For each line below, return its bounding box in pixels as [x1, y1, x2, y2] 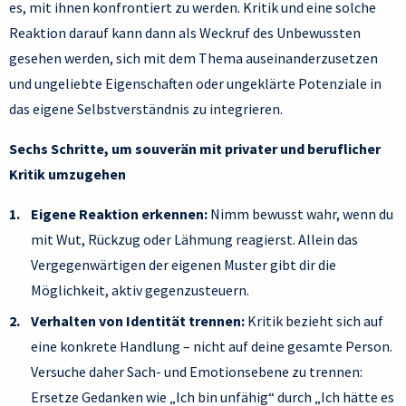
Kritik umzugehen [9, 165, 126, 184]
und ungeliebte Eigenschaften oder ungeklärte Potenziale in [9, 74, 382, 93]
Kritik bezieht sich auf [245, 312, 383, 331]
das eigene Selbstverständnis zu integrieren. [9, 100, 283, 119]
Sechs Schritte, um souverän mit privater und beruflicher [9, 140, 381, 159]
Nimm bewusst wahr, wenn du [208, 205, 393, 224]
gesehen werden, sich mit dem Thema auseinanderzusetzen [9, 49, 378, 68]
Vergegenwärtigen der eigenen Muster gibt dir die [31, 256, 336, 275]
